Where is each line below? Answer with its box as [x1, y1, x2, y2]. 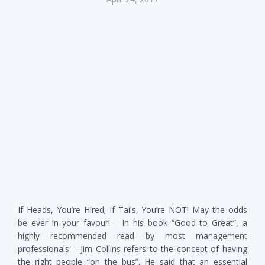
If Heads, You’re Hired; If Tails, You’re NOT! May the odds [18, 203, 247, 215]
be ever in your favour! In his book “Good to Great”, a [18, 216, 247, 228]
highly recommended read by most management [18, 230, 247, 241]
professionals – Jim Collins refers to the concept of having [18, 243, 247, 254]
